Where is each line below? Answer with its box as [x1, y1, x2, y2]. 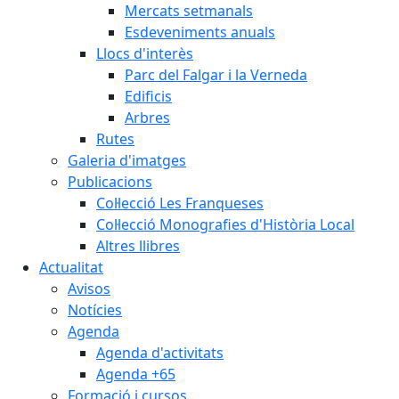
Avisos [68, 279, 110, 298]
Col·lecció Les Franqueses [96, 193, 264, 213]
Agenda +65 [96, 364, 175, 384]
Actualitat [39, 257, 103, 277]
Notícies [68, 300, 122, 320]
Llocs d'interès [96, 44, 193, 63]
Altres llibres [96, 236, 180, 256]
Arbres [125, 108, 170, 127]
